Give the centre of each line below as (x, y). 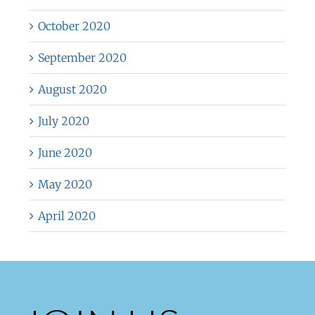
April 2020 (66, 216)
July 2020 (63, 121)
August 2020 (72, 89)
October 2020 (74, 26)
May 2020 (65, 184)
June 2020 (65, 152)
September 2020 (82, 57)
